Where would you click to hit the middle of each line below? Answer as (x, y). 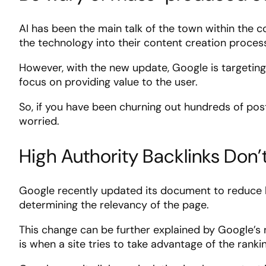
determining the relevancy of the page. (114, 205)
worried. (39, 121)
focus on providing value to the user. (108, 82)
